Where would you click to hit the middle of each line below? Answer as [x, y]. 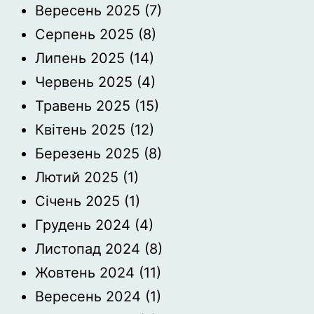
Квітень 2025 [80, 130]
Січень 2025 [77, 201]
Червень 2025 [84, 82]
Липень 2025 [80, 58]
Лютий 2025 [77, 177]
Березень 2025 [87, 153]
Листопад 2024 [88, 249]
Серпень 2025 [84, 34]
